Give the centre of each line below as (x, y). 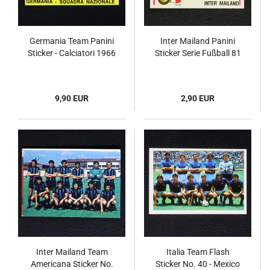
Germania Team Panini (72, 41)
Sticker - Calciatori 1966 (72, 53)
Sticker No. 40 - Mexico (198, 264)
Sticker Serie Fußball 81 (198, 53)
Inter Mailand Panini (198, 41)
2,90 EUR (198, 98)
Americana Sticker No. (72, 264)
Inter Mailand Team (72, 252)
